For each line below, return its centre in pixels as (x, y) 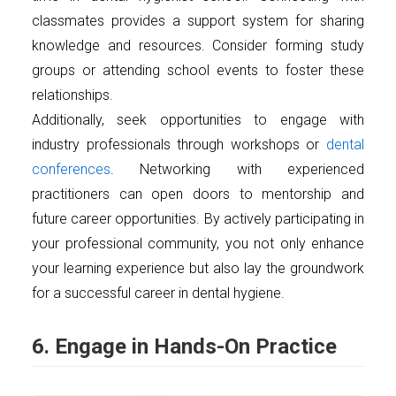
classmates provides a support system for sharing (198, 20)
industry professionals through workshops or (179, 144)
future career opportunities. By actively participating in (198, 218)
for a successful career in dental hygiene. (158, 293)
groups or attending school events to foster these (198, 70)
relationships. (72, 95)
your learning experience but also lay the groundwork (198, 268)
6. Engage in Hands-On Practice (184, 346)
